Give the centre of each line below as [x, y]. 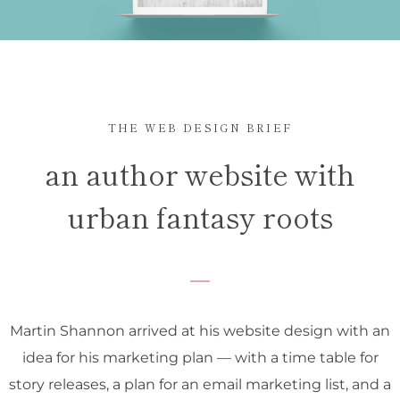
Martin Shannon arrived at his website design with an [200, 330]
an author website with [200, 173]
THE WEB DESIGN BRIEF [200, 127]
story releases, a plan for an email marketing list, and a [200, 384]
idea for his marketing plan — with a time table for [200, 357]
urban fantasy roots [200, 216]
